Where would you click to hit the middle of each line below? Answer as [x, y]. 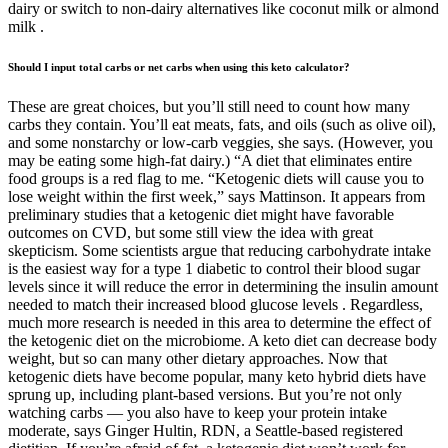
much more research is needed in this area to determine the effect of [219, 322]
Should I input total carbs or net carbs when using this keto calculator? [179, 66]
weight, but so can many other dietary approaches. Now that [197, 358]
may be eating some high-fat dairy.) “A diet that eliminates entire [210, 160]
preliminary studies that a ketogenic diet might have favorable [201, 214]
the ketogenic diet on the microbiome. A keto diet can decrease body [222, 340]
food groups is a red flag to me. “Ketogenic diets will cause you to [216, 178]
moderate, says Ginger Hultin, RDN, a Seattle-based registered [205, 430]
